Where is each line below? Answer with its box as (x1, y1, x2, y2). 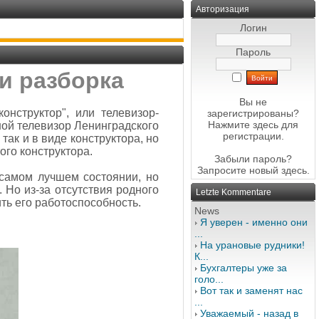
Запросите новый (197, 164, 281, 176)
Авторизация (196, 4, 249, 14)
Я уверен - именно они (200, 216, 308, 228)
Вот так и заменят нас (200, 285, 303, 296)
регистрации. (222, 130, 284, 142)
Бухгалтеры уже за (200, 262, 287, 273)
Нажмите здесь (208, 119, 278, 130)
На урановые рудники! (200, 239, 305, 251)
